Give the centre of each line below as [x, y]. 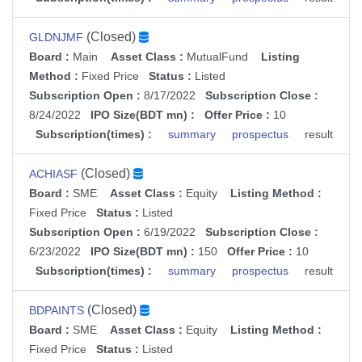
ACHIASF [53, 175]
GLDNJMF [56, 38]
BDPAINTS [57, 311]
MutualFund [216, 57]
